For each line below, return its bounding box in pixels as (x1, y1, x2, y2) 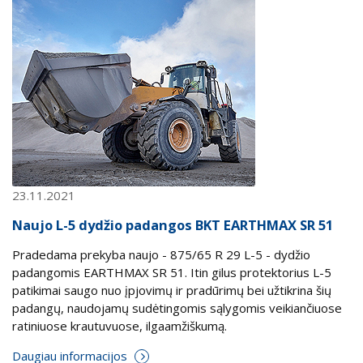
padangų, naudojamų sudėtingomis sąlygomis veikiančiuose (12, 299, 342, 316)
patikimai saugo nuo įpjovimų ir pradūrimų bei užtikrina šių (12, 281, 331, 298)
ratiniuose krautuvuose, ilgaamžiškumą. (12, 317, 227, 334)
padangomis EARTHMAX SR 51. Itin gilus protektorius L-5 (12, 263, 331, 280)
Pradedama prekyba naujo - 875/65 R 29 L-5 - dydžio (12, 246, 310, 263)
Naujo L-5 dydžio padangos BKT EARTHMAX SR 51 (12, 215, 333, 234)
